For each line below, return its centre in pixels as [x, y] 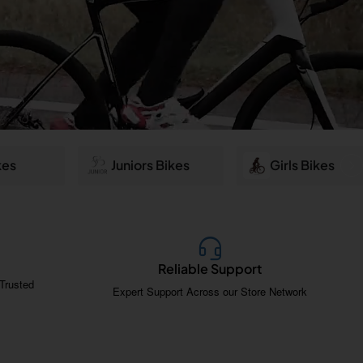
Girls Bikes [302, 165]
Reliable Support [210, 269]
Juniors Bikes [150, 165]
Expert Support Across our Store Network [210, 292]
